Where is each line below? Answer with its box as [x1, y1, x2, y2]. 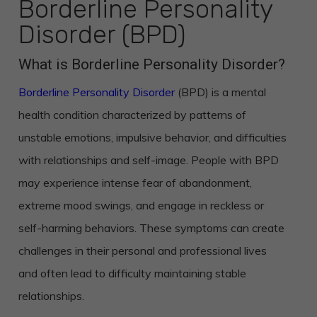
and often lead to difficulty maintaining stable [18, 266, 246, 280]
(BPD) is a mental [174, 85, 266, 99]
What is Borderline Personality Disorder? [18, 56, 285, 73]
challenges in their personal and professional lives [18, 243, 267, 258]
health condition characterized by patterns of [18, 108, 246, 122]
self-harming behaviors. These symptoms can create [18, 221, 284, 235]
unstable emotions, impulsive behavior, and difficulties [18, 130, 287, 144]
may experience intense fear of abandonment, [18, 175, 252, 190]
